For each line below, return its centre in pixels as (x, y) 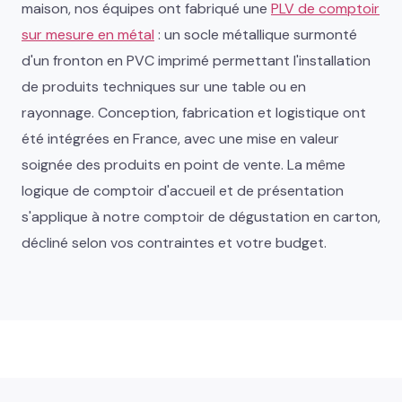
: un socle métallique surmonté (256, 34)
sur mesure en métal (88, 34)
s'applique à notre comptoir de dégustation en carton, (201, 216)
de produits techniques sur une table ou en (164, 86)
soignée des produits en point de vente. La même (184, 164)
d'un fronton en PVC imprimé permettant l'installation (196, 60)
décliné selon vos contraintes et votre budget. (174, 242)
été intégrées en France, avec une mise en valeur (180, 138)
